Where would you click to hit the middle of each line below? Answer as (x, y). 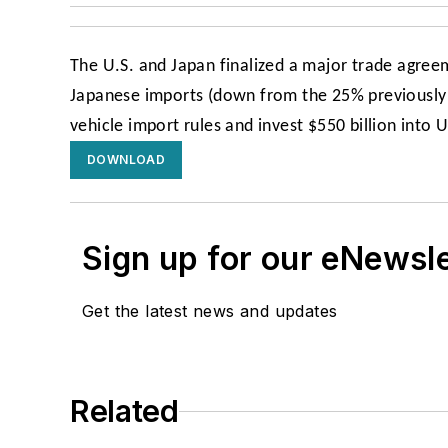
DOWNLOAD (126, 160)
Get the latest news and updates (210, 311)
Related (124, 411)
